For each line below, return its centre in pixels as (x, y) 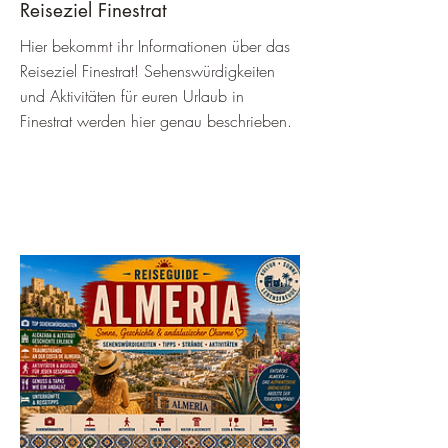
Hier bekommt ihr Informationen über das (155, 46)
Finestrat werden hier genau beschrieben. (156, 121)
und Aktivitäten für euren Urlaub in (132, 96)
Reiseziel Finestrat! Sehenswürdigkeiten (147, 71)
